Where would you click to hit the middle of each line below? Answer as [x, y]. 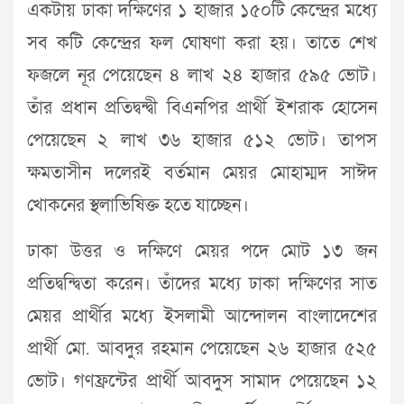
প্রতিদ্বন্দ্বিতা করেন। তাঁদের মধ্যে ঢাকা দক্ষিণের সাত [202, 284]
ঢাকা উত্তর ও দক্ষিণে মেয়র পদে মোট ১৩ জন [202, 252]
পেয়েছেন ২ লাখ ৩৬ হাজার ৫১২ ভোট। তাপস [202, 141]
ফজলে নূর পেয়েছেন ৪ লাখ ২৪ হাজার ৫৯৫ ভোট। [202, 76]
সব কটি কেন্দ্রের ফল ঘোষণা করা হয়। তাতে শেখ [202, 43]
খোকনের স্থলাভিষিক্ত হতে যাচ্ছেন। [138, 206]
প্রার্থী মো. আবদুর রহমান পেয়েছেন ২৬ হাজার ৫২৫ [202, 349]
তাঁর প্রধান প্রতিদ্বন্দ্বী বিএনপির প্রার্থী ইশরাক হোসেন [202, 108]
